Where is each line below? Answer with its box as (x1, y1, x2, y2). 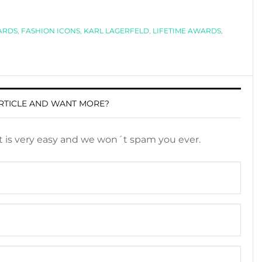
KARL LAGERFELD (84, 26, 149, 35)
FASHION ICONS (21, 26, 80, 35)
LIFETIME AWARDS (153, 26, 221, 35)
